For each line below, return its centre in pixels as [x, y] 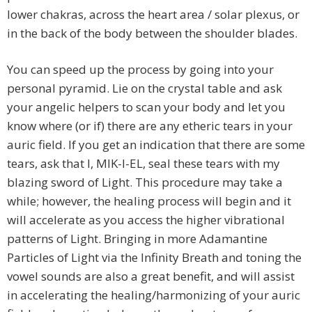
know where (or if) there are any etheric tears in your [150, 126]
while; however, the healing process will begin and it [149, 201]
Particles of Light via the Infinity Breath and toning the [154, 258]
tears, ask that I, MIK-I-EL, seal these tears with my [143, 164]
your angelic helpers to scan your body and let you [146, 107]
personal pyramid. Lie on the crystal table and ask [145, 88]
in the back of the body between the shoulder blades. [152, 33]
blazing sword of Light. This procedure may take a [145, 182]
